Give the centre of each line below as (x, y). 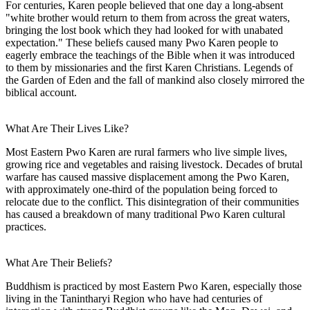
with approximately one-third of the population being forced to (142, 189)
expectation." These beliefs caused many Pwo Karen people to (142, 42)
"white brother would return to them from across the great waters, (148, 17)
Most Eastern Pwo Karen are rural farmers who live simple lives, (146, 152)
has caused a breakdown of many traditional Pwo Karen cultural (145, 214)
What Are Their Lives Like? (67, 128)
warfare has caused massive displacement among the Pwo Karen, (147, 176)
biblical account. (41, 92)
